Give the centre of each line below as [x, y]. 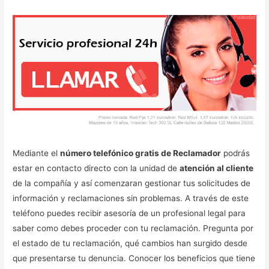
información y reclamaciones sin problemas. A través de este [131, 198]
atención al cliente [217, 168]
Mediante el [37, 153]
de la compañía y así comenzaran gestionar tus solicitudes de [132, 183]
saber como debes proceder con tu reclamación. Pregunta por [133, 228]
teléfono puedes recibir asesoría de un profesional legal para [129, 213]
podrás [236, 153]
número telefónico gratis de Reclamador [141, 153]
